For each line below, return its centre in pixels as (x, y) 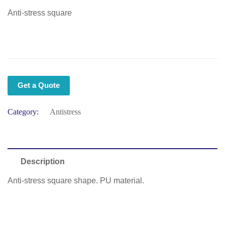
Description (43, 161)
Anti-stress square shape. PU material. (76, 181)
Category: (23, 112)
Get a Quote (39, 85)
